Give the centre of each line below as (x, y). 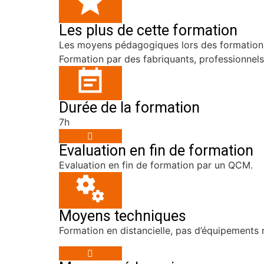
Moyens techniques (123, 216)
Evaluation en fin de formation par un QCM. (156, 165)
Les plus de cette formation (148, 31)
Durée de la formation (129, 108)
